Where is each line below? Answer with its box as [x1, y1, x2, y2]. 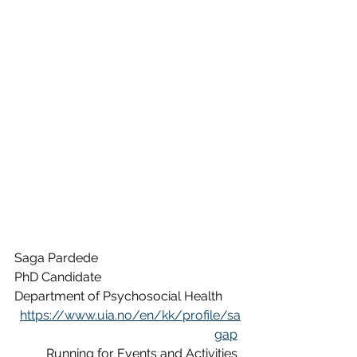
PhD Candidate [14, 269, 101, 285]
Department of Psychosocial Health [14, 288, 222, 304]
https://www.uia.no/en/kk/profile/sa [20, 308, 241, 324]
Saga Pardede [14, 250, 98, 266]
